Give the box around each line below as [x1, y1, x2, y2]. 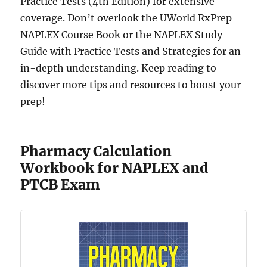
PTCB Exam [20, 175, 101, 193]
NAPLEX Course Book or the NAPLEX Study [20, 28, 223, 41]
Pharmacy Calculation [20, 142, 172, 160]
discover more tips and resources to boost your [20, 78, 241, 91]
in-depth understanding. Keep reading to [20, 61, 217, 74]
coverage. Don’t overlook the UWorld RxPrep [20, 11, 232, 24]
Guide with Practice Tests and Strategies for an [20, 45, 241, 57]
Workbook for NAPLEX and [20, 159, 209, 176]
